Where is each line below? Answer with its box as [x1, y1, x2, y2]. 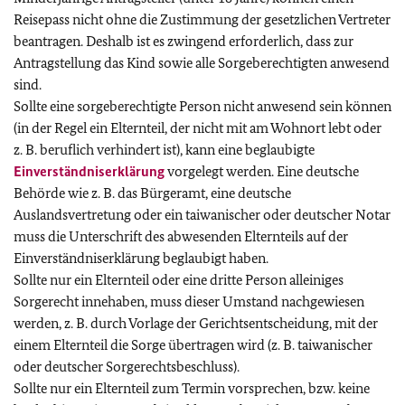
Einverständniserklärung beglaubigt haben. [14, 249, 268, 267]
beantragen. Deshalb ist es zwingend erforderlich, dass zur [14, 32, 353, 50]
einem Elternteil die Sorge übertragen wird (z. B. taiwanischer [14, 335, 372, 353]
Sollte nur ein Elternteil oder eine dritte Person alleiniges [14, 270, 344, 288]
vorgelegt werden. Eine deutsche [165, 162, 359, 180]
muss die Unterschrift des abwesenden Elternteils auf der [14, 227, 348, 245]
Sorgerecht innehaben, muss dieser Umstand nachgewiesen [14, 292, 364, 310]
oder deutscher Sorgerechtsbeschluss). [14, 357, 240, 375]
